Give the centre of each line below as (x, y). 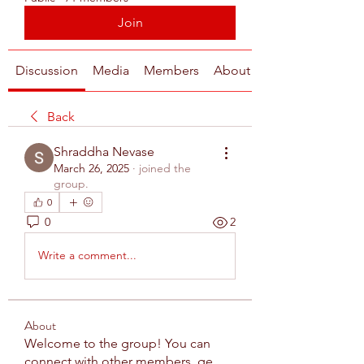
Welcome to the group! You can (117, 343)
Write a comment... (87, 256)
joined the (165, 168)
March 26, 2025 (91, 168)
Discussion (47, 70)
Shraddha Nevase (104, 151)
